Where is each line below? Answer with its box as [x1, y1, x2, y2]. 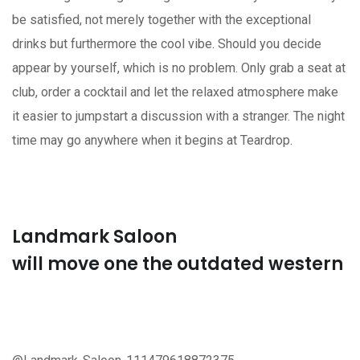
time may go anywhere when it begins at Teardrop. [12, 132, 292, 148]
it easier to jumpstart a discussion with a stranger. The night [12, 108, 345, 124]
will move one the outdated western [12, 251, 343, 276]
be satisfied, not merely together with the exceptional [12, 11, 311, 27]
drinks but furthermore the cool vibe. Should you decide [12, 35, 321, 51]
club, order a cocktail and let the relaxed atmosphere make [12, 84, 338, 100]
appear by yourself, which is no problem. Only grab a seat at [12, 59, 346, 76]
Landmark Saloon [12, 223, 177, 249]
